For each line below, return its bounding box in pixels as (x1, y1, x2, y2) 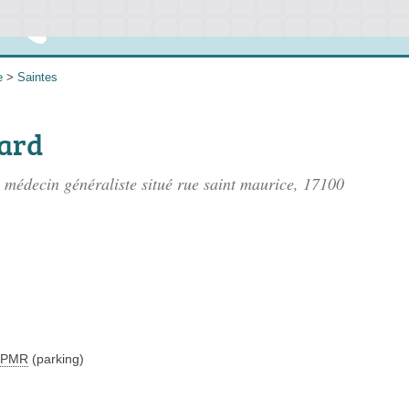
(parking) (28, 351, 84, 366)
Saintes (17, 70, 58, 84)
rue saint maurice (177, 173, 294, 194)
